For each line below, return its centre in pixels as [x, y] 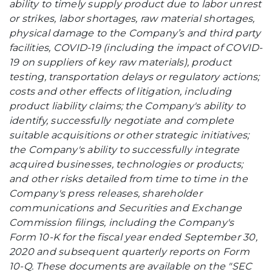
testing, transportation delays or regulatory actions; [134, 77]
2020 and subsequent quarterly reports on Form [129, 252]
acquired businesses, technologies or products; [126, 164]
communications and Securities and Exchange [126, 208]
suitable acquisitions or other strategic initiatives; [129, 135]
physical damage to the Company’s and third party [135, 33]
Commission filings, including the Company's [122, 223]
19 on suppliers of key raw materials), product [121, 62]
